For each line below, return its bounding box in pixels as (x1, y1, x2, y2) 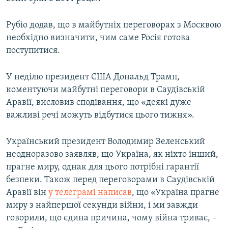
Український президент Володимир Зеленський (6, 137, 205, 147)
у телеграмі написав (48, 188, 132, 198)
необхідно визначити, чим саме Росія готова (6, 33, 190, 43)
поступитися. (6, 46, 60, 56)
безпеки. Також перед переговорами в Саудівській (6, 175, 215, 185)
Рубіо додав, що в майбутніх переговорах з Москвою (6, 20, 221, 31)
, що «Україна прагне (132, 188, 219, 198)
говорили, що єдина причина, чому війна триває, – (6, 213, 217, 223)
